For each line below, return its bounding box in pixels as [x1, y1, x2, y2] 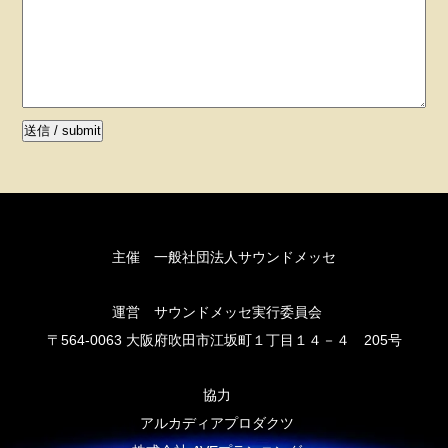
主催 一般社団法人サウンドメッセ [112, 248, 336, 265]
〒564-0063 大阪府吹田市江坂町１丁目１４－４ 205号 [46, 331, 402, 348]
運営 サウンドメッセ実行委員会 [112, 303, 336, 320]
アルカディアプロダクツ [140, 414, 308, 431]
